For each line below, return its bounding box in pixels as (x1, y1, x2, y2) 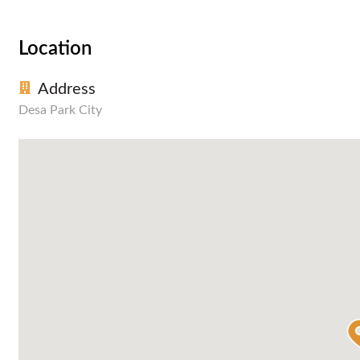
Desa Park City (18, 103, 102, 117)
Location (18, 39, 92, 59)
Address (38, 80, 96, 97)
